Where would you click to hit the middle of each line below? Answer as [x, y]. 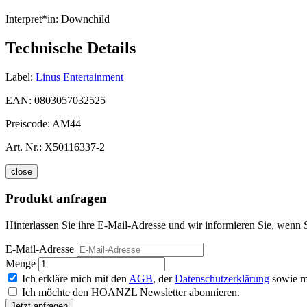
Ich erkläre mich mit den [75, 279]
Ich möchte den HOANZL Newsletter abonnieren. [131, 293]
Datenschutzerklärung [222, 279]
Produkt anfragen [56, 199]
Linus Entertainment [79, 77]
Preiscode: [29, 123]
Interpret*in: [32, 19]
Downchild [84, 19]
